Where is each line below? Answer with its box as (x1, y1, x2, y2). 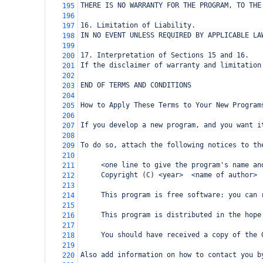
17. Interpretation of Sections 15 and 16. (80, 51, 249, 59)
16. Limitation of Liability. (80, 21, 195, 29)
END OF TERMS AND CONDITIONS (80, 81, 191, 89)
